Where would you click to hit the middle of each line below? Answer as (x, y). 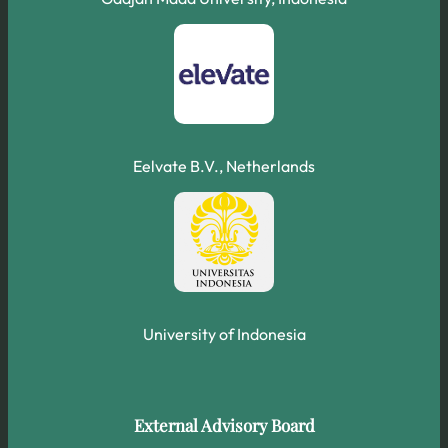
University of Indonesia (224, 333)
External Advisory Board (224, 425)
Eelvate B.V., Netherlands (224, 165)
